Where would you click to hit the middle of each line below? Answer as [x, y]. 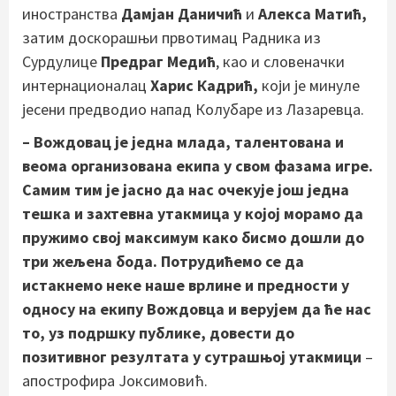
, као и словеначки [280, 61]
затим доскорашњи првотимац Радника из [171, 37]
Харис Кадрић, [204, 85]
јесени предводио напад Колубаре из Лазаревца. [193, 109]
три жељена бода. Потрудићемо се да [163, 261]
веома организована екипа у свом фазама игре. [198, 165]
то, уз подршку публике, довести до [158, 332]
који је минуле [309, 85]
